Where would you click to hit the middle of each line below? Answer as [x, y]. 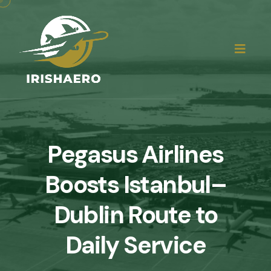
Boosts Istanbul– [135, 184]
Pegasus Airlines [135, 154]
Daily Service [135, 245]
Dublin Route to [135, 215]
